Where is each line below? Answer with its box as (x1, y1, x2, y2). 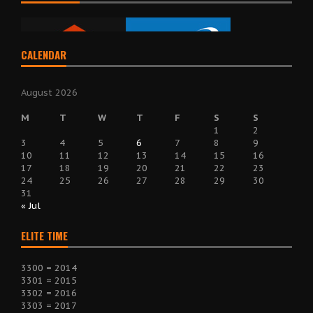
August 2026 (21, 86, 78, 99)
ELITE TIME (21, 227, 68, 243)
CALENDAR (21, 46, 66, 62)
